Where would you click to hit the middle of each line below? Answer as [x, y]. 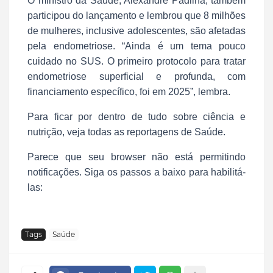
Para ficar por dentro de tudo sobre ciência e [136, 116]
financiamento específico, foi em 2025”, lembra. [129, 91]
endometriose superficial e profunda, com [136, 76]
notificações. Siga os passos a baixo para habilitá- [136, 172]
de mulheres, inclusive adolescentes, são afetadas [136, 30]
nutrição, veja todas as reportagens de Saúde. [126, 132]
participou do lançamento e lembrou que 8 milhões [136, 15]
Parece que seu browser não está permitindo [136, 157]
